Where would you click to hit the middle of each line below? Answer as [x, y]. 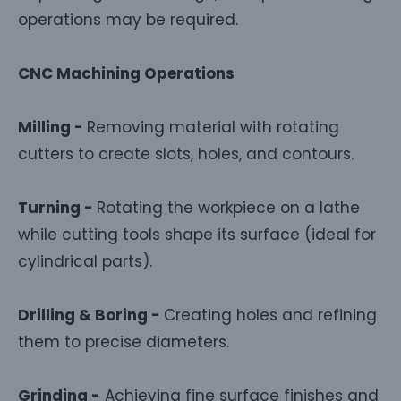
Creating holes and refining [270, 315]
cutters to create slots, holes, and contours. [186, 154]
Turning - [57, 207]
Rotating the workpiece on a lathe [228, 207]
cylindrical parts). [85, 261]
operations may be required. [128, 19]
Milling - [52, 127]
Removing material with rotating [213, 127]
